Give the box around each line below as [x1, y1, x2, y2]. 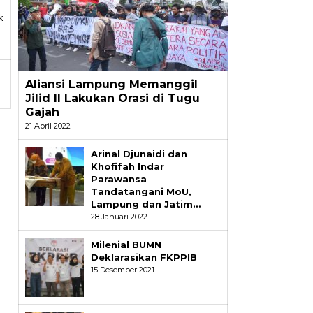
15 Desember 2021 [90, 265, 154, 275]
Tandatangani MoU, [90, 186, 191, 198]
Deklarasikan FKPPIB [90, 252, 197, 263]
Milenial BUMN [90, 239, 161, 251]
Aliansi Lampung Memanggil [24, 78, 198, 92]
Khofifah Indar [90, 161, 164, 173]
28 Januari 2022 [90, 212, 147, 222]
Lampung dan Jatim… [90, 198, 201, 210]
